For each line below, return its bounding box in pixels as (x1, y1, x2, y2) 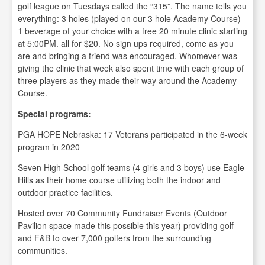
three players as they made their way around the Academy (18, 75, 237, 86)
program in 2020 (18, 141, 80, 153)
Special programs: (18, 108, 91, 119)
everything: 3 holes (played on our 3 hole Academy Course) (18, 12, 241, 24)
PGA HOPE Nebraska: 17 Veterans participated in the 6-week (18, 128, 247, 140)
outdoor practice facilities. (18, 186, 113, 198)
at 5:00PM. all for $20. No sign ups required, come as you (18, 37, 234, 49)
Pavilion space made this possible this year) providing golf (18, 219, 234, 231)
